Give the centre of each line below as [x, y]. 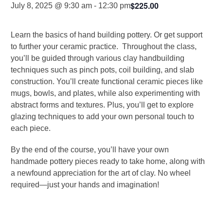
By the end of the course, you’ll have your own [90, 150]
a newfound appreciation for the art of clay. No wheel [101, 173]
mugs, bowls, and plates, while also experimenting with [106, 93]
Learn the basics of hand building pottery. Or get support [107, 35]
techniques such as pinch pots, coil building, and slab [103, 70]
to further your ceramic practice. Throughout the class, [104, 46]
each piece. [31, 128]
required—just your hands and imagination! [85, 185]
